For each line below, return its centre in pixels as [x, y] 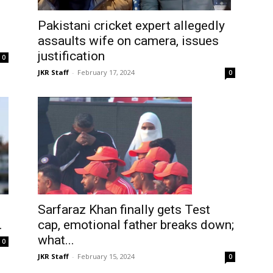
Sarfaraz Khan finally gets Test [124, 209]
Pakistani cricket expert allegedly [131, 25]
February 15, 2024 [106, 256]
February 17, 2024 [106, 72]
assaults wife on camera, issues [128, 41]
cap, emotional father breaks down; [136, 225]
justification [71, 56]
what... [56, 240]
